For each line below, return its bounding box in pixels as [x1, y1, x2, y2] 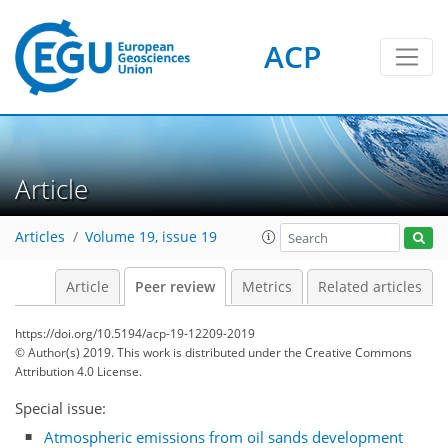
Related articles [318, 278, 422, 296]
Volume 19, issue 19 [85, 228, 217, 247]
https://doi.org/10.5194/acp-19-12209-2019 [15, 325, 255, 342]
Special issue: [15, 398, 106, 418]
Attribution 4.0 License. [15, 363, 142, 380]
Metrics [241, 278, 292, 296]
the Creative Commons [284, 344, 412, 361]
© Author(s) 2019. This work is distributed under [15, 344, 284, 361]
